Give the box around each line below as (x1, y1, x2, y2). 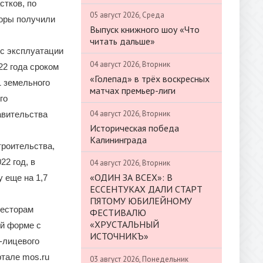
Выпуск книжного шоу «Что (90, 23, 200, 35)
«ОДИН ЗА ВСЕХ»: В (90, 171, 173, 183)
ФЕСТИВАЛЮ (90, 206, 146, 218)
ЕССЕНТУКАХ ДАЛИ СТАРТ (90, 183, 203, 195)
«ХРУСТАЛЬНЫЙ (90, 218, 159, 230)
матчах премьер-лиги (90, 84, 176, 96)
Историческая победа (90, 122, 179, 134)
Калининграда (90, 133, 147, 146)
